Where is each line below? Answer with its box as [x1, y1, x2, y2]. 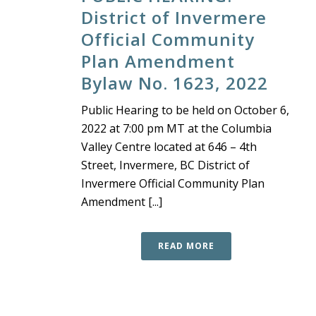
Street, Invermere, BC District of [81, 157, 250, 173]
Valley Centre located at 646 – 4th [81, 138, 257, 154]
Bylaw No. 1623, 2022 [81, 71, 268, 95]
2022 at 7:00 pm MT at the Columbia [81, 120, 272, 136]
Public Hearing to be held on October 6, [81, 102, 289, 118]
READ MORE [158, 239, 214, 252]
